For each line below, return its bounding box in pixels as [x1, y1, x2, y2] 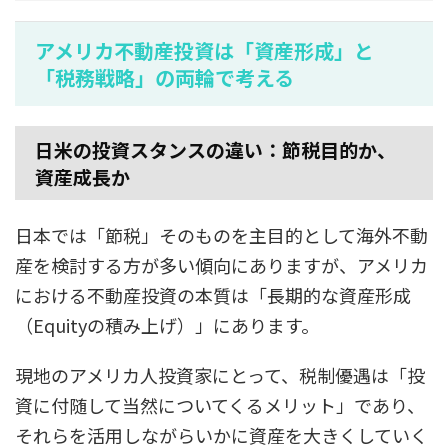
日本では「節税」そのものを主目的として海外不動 [15, 222, 428, 249]
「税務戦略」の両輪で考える [35, 63, 294, 93]
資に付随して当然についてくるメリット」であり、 [15, 392, 425, 419]
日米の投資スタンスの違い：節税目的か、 [35, 136, 396, 164]
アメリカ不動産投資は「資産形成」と [35, 36, 374, 66]
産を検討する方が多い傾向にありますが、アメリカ [15, 252, 428, 279]
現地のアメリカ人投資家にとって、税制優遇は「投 [15, 362, 425, 389]
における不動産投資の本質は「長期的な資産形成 [15, 282, 411, 309]
